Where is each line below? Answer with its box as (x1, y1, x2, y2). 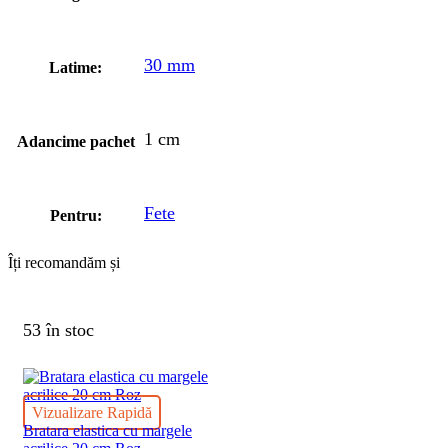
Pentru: (49, 206, 102, 224)
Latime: (49, 58, 102, 76)
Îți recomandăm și (8, 253, 120, 271)
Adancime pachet (16, 132, 135, 150)
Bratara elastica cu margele (23, 421, 192, 439)
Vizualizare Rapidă (32, 403, 152, 421)
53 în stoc (23, 320, 94, 341)
